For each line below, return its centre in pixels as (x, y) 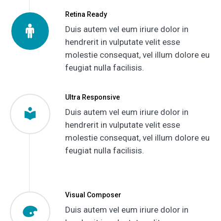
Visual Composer (93, 195)
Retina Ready (86, 14)
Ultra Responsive (92, 97)
